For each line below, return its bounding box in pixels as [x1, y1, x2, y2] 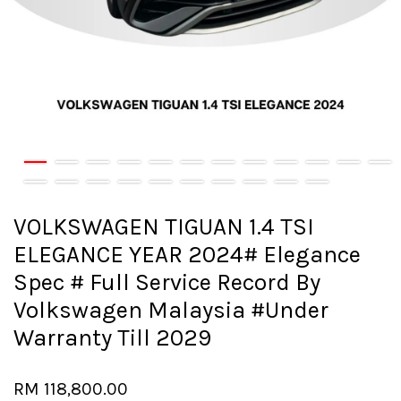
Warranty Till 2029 [13, 324, 211, 353]
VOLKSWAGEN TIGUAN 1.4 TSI [13, 213, 314, 242]
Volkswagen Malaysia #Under [13, 296, 328, 325]
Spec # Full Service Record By [13, 269, 320, 297]
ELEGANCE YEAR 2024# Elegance [13, 241, 361, 269]
